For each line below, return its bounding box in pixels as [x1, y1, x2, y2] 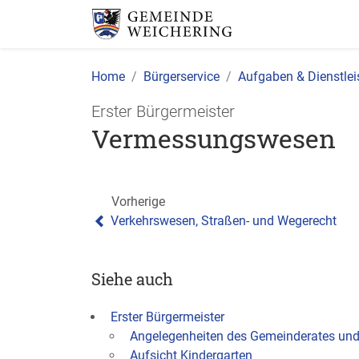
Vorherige [111, 194, 165, 209]
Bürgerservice [143, 69, 220, 84]
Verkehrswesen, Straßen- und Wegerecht [111, 213, 337, 228]
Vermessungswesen [91, 121, 336, 155]
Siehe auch [91, 268, 173, 289]
